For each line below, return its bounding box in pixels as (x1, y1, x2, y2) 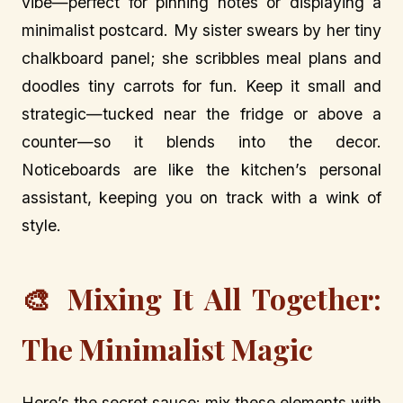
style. (22, 216, 61, 236)
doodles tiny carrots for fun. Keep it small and (22, 76, 381, 96)
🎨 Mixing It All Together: (22, 279, 381, 318)
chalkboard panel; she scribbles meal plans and (22, 49, 381, 68)
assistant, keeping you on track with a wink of (22, 188, 381, 208)
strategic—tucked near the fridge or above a (22, 104, 381, 124)
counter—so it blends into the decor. (22, 132, 381, 152)
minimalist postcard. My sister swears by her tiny (22, 21, 381, 40)
